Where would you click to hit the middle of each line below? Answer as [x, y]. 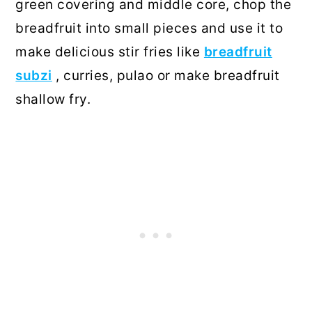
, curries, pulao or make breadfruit [166, 76]
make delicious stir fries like [110, 52]
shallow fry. [53, 100]
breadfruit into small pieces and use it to [149, 29]
